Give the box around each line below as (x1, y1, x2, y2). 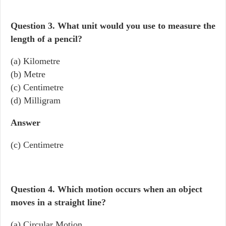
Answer (11, 118, 40, 128)
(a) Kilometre (11, 56, 60, 66)
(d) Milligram (11, 95, 61, 105)
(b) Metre (11, 69, 45, 79)
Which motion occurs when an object (58, 184, 202, 194)
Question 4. (11, 184, 58, 194)
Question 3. (11, 21, 58, 31)
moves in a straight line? (11, 197, 106, 207)
